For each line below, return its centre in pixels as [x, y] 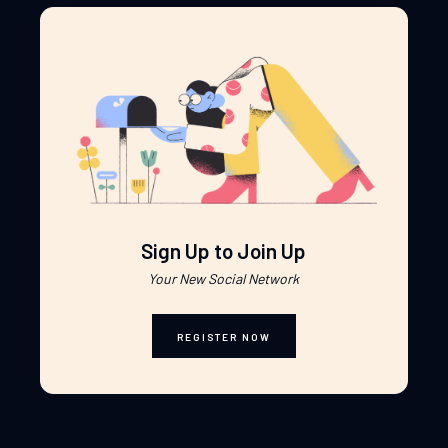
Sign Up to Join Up [224, 251]
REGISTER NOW [223, 336]
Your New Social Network [224, 279]
